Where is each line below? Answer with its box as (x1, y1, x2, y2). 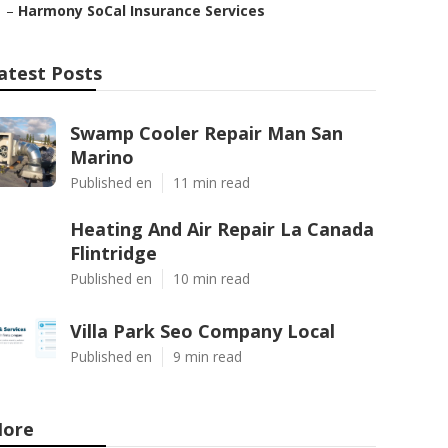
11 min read (173, 173, 250, 192)
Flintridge (70, 241, 157, 265)
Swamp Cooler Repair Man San (70, 121, 343, 145)
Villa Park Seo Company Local (70, 319, 335, 343)
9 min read (173, 347, 242, 366)
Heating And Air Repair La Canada (70, 217, 374, 241)
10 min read (173, 269, 250, 288)
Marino (70, 145, 134, 169)
